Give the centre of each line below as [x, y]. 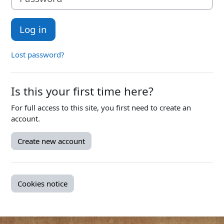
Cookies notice [42, 184]
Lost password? [38, 55]
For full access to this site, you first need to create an [101, 108]
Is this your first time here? [82, 91]
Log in [33, 29]
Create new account [51, 141]
